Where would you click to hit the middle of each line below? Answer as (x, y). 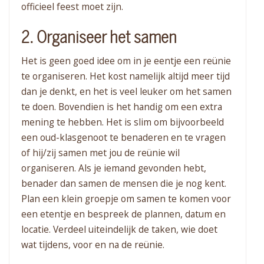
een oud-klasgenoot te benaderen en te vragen (123, 138)
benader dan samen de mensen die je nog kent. (124, 184)
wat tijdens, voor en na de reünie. (93, 245)
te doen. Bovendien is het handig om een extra (122, 107)
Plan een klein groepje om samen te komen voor (126, 199)
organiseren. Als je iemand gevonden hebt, (114, 168)
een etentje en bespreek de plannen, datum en (123, 214)
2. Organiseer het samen (99, 38)
